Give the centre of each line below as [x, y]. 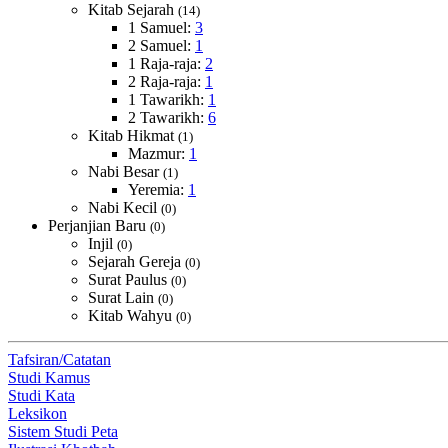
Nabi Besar [125, 171]
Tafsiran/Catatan [59, 359]
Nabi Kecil [124, 207]
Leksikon [37, 413]
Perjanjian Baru [99, 225]
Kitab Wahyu [132, 315]
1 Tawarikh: [168, 99]
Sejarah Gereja [136, 261]
